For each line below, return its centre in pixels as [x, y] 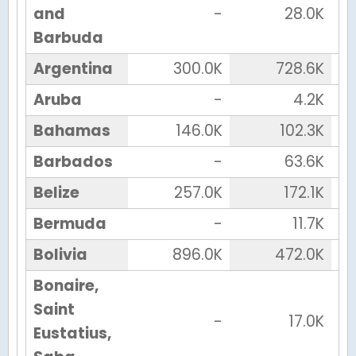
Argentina [73, 69]
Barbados [73, 162]
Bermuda [70, 224]
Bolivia [60, 255]
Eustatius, [72, 334]
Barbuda [68, 38]
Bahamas [72, 131]
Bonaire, [66, 286]
